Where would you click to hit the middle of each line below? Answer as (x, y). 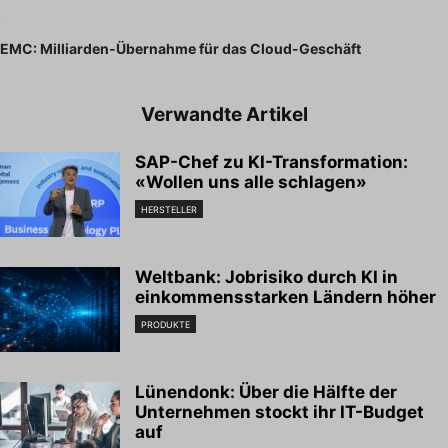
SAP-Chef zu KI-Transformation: (271, 162)
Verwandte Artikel (224, 115)
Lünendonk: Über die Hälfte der (266, 392)
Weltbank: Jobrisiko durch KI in (266, 277)
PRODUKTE (165, 325)
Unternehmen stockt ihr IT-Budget (279, 412)
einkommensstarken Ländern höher (285, 297)
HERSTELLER (169, 210)
